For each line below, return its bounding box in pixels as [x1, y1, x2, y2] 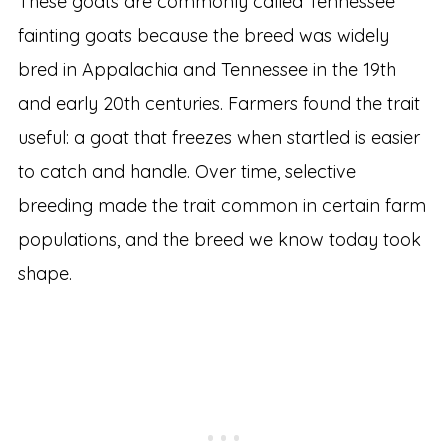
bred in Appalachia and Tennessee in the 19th [17, 57, 396, 81]
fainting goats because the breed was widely [17, 23, 389, 47]
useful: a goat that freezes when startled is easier [17, 125, 420, 149]
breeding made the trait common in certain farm [17, 193, 426, 217]
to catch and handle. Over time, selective [17, 159, 356, 183]
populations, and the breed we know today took [17, 227, 421, 251]
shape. [17, 261, 72, 285]
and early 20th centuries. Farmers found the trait [17, 91, 420, 115]
